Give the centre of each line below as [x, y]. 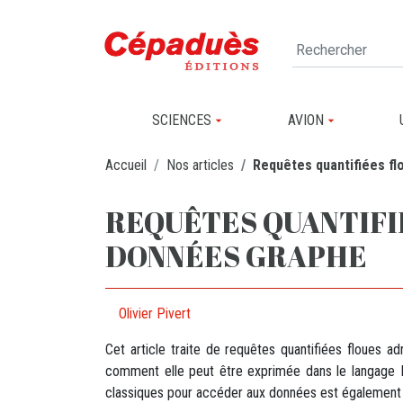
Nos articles [200, 165]
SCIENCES [182, 120]
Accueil [126, 165]
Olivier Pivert [155, 313]
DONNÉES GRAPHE [236, 255]
